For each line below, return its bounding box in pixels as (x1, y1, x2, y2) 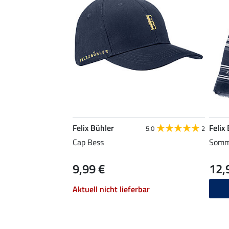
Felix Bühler (73, 121, 114, 134)
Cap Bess (73, 135, 104, 148)
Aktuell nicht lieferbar (73, 182, 150, 195)
